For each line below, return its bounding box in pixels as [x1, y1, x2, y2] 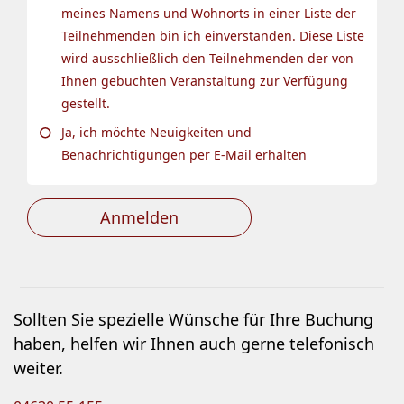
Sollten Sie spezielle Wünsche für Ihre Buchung [14, 308, 373, 330]
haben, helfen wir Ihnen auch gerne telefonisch [14, 332, 374, 354]
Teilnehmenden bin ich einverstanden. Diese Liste [61, 26, 364, 44]
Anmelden [100, 206, 179, 228]
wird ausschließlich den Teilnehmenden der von [61, 49, 353, 67]
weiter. [14, 356, 63, 379]
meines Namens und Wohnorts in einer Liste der [61, 4, 356, 22]
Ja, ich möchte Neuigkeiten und [61, 123, 252, 141]
